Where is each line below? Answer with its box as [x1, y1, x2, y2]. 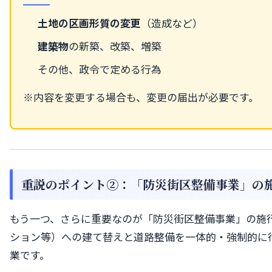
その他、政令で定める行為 [38, 61, 161, 76]
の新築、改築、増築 [69, 38, 161, 53]
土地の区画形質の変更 [38, 15, 141, 30]
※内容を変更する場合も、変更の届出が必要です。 [23, 89, 259, 104]
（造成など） [141, 15, 203, 30]
